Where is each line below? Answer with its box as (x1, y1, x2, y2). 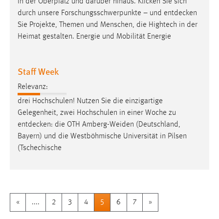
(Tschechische (18, 144, 62, 153)
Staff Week (18, 65, 59, 77)
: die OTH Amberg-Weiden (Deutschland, (51, 121, 180, 129)
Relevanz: (18, 83, 48, 91)
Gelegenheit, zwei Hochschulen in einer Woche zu (18, 109, 176, 117)
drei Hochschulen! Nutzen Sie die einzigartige (18, 97, 163, 106)
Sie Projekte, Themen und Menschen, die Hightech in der (18, 21, 197, 29)
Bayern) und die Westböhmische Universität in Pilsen (18, 132, 187, 141)
